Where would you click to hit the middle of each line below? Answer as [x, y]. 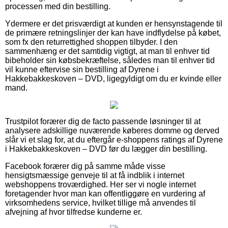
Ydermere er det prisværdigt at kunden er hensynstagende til [114, 23]
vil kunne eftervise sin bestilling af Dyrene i [82, 69]
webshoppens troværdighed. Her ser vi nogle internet [101, 184]
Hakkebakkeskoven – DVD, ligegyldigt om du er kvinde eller [113, 78]
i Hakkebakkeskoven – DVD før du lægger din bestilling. [106, 149]
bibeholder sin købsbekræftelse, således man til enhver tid [110, 60]
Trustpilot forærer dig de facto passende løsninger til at [103, 121]
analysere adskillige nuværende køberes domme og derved [112, 130]
